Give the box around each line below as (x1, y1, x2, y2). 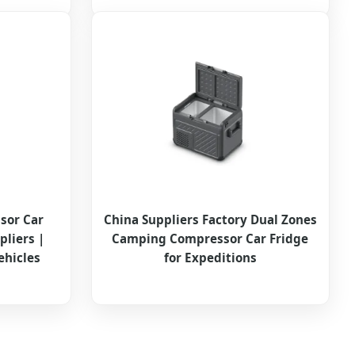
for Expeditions (163, 250, 257, 266)
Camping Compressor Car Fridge (112, 231, 309, 247)
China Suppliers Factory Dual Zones (103, 212, 317, 228)
